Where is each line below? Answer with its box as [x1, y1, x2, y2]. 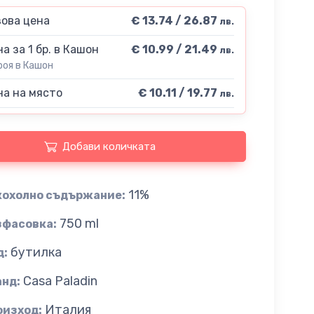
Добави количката [62, 140, 156, 153]
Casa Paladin [22, 273, 97, 289]
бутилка [10, 244, 62, 260]
